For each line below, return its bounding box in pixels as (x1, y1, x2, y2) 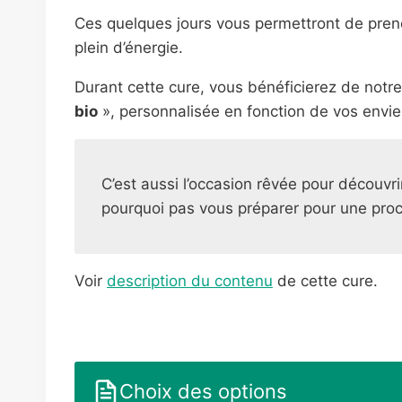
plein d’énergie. (74, 38, 183, 57)
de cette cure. (273, 271, 378, 290)
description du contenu (107, 271, 273, 290)
